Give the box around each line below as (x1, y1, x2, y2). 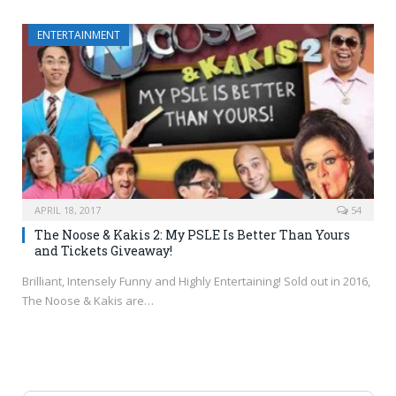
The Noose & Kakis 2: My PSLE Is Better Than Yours (34, 226, 350, 244)
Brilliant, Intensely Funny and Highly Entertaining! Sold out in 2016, (22, 273, 370, 290)
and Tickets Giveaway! (34, 242, 172, 260)
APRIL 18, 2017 (34, 203, 101, 217)
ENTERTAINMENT (37, 27, 120, 43)
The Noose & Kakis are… (22, 293, 154, 309)
